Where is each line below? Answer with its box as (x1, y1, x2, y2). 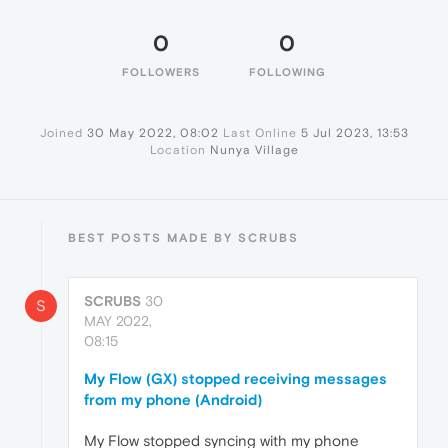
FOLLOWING (248, 66, 326, 79)
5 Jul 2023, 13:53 (300, 126, 409, 141)
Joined (39, 126, 83, 141)
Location (149, 143, 206, 158)
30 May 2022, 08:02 (86, 126, 219, 141)
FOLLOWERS (122, 66, 200, 79)
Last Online (222, 126, 297, 141)
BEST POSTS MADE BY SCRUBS (68, 231, 299, 246)
